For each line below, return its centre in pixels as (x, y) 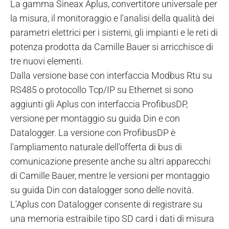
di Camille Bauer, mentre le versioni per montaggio (110, 175)
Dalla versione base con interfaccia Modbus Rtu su (111, 75)
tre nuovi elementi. (47, 61)
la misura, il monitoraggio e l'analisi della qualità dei (112, 18)
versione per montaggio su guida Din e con (95, 118)
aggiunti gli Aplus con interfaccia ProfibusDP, (99, 104)
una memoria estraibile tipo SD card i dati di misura (112, 218)
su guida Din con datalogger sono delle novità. (102, 190)
